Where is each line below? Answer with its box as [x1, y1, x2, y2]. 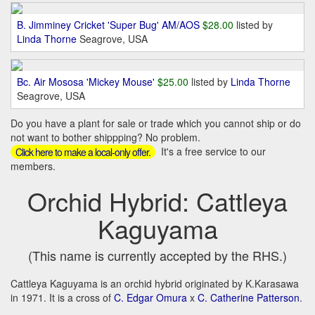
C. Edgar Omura [114, 290, 187, 305]
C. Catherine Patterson [198, 290, 300, 305]
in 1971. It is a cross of [11, 290, 114, 305]
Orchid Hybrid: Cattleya [27, 183, 288, 219]
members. [11, 159, 56, 174]
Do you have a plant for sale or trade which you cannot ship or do [11, 116, 301, 131]
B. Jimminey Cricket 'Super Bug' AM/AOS [17, 18, 200, 32]
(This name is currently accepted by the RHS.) [28, 246, 287, 265]
